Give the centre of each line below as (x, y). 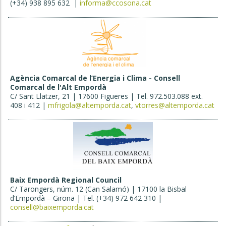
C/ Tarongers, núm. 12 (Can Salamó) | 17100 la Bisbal (98, 189)
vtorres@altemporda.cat (175, 105)
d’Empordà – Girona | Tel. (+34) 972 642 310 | (86, 198)
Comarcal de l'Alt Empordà (58, 87)
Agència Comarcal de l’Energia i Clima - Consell (95, 78)
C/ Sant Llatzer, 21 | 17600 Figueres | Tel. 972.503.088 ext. (106, 96)
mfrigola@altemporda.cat (90, 105)
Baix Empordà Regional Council (66, 180)
